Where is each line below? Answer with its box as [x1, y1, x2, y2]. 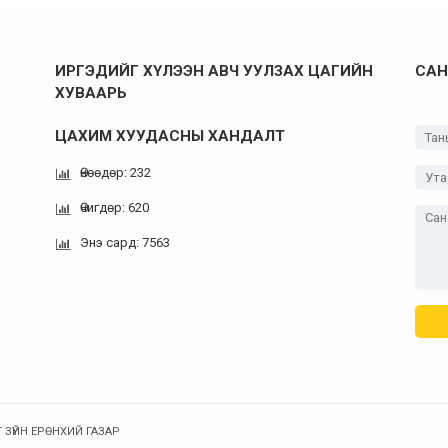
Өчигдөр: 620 [80, 200, 149, 215]
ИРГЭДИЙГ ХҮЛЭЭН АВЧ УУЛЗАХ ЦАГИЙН [55, 62, 373, 80]
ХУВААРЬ [55, 84, 127, 102]
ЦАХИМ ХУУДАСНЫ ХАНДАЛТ [55, 127, 285, 145]
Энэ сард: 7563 [80, 235, 170, 250]
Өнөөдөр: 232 [80, 165, 151, 180]
